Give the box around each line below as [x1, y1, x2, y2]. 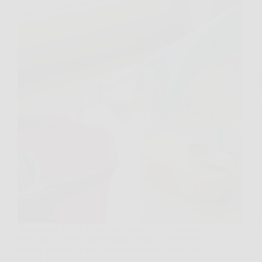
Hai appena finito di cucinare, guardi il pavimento [18, 223, 200, 233]
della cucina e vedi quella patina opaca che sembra [18, 233, 203, 244]
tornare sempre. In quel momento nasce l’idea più [18, 244, 199, 254]
